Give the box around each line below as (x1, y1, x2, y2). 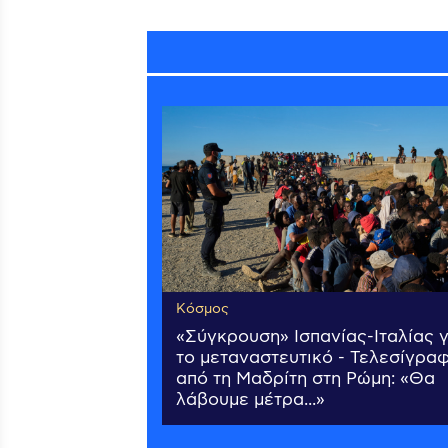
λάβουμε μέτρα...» (176, 389, 325, 412)
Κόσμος (176, 300, 229, 319)
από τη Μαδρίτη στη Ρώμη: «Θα (176, 368, 435, 391)
